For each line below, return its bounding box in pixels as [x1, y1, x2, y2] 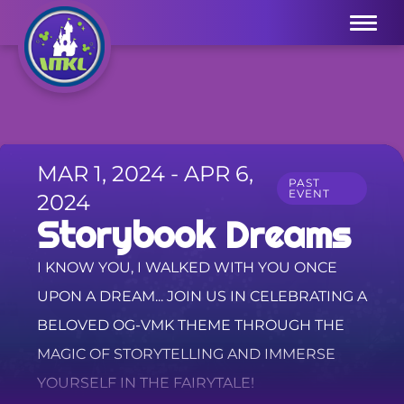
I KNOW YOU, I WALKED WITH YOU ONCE [36, 259, 337, 277]
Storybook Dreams [36, 212, 351, 259]
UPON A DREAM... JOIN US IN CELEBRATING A [36, 288, 367, 306]
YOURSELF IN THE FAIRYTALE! [36, 374, 254, 392]
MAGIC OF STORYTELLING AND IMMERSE [36, 345, 335, 363]
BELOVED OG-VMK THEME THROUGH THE [36, 317, 344, 335]
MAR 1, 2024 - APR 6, [36, 161, 253, 188]
